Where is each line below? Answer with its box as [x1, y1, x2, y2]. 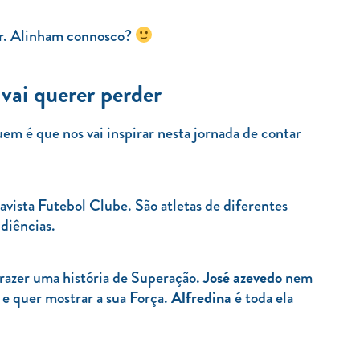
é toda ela [231, 285, 293, 309]
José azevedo [203, 264, 282, 289]
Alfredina [171, 284, 231, 309]
